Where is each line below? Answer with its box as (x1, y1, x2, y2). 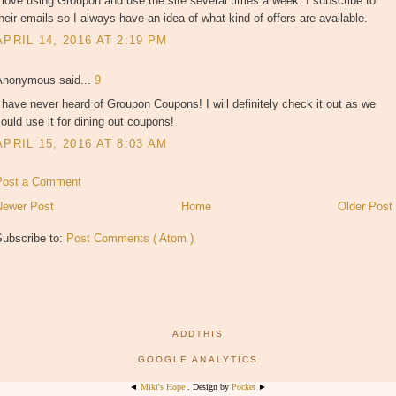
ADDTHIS (171, 328, 225, 339)
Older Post (338, 200, 392, 214)
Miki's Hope (141, 382, 187, 392)
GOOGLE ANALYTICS (138, 354, 258, 364)
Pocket (232, 382, 258, 392)
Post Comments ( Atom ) (66, 232, 194, 246)
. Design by (187, 382, 232, 392)
